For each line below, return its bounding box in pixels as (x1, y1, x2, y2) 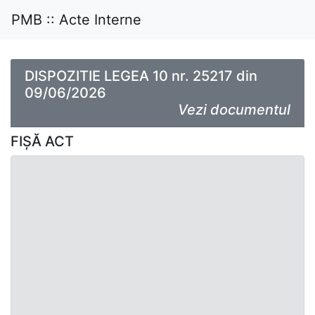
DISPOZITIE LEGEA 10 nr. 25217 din (25, 67, 257, 84)
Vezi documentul (178, 101, 290, 118)
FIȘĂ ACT (11, 133, 74, 150)
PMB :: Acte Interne (11, 11, 141, 28)
